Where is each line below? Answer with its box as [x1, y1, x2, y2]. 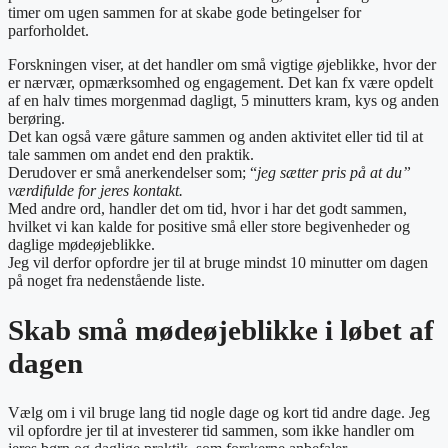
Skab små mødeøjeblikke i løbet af [8, 313, 434, 346]
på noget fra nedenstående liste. [8, 271, 205, 289]
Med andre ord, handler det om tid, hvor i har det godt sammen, [8, 199, 407, 217]
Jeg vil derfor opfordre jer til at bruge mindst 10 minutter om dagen [8, 253, 428, 271]
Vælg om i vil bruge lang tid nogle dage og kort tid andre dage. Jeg [8, 403, 430, 421]
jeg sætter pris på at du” [257, 163, 411, 181]
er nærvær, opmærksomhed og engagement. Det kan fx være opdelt [8, 73, 433, 91]
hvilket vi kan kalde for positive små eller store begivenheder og [8, 217, 410, 235]
